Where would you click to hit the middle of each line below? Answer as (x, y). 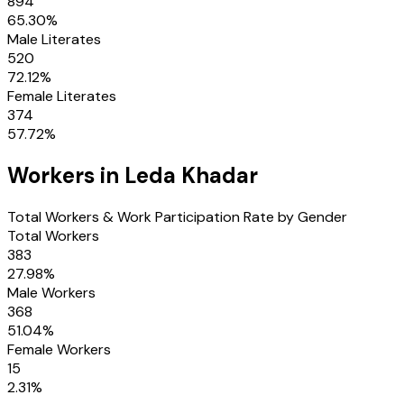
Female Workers (59, 349)
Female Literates (62, 96)
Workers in (66, 175)
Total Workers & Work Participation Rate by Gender (177, 216)
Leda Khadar (191, 175)
